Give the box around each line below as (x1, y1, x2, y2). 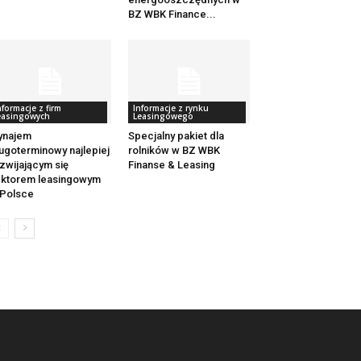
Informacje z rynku (132, 102, 209, 114)
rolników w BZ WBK (127, 144, 220, 157)
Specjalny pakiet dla (127, 130, 224, 143)
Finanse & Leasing (127, 159, 215, 172)
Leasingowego (132, 110, 193, 122)
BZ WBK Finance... (127, 8, 216, 21)
